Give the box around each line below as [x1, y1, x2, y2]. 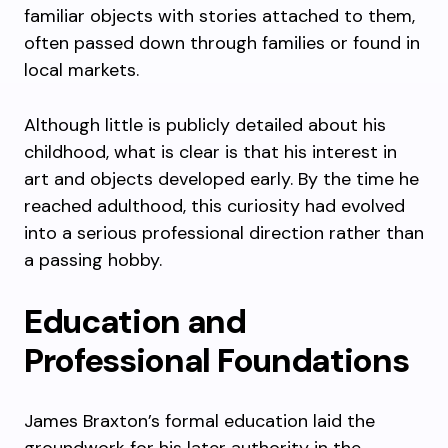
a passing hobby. [24, 248, 162, 272]
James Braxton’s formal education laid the [24, 409, 375, 433]
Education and [24, 300, 246, 343]
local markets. [24, 58, 139, 82]
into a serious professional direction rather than [24, 221, 424, 245]
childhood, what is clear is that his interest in [24, 140, 397, 164]
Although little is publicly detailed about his [24, 113, 386, 137]
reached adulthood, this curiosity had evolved [24, 194, 405, 218]
